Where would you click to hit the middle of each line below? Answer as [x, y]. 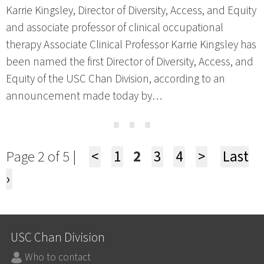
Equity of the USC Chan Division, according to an [115, 79]
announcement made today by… [84, 96]
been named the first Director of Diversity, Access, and [130, 62]
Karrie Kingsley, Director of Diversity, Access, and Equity [131, 10]
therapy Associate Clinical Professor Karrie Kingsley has [131, 44]
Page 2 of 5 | [44, 156]
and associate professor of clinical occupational [115, 27]
